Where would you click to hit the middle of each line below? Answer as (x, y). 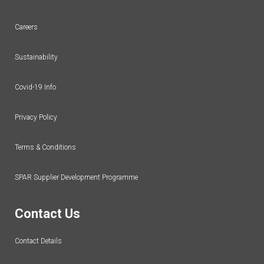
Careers (26, 27)
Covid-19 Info (35, 88)
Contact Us (47, 214)
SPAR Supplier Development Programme (76, 178)
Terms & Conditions (45, 148)
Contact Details (38, 241)
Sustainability (36, 57)
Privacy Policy (36, 118)
